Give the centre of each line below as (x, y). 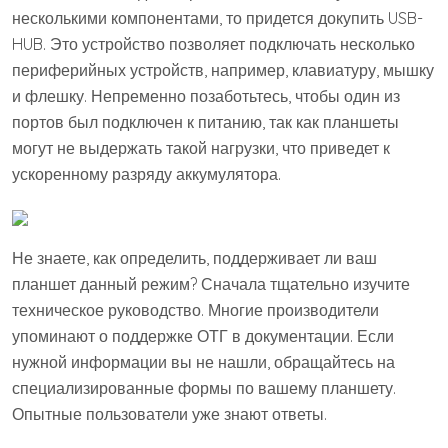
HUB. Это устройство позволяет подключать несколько (213, 44)
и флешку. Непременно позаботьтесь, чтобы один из (206, 96)
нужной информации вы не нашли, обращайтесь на (203, 362)
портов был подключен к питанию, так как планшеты (205, 122)
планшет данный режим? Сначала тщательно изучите (211, 284)
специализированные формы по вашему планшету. (204, 388)
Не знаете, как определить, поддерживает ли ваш (194, 258)
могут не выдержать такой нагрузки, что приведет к (201, 148)
